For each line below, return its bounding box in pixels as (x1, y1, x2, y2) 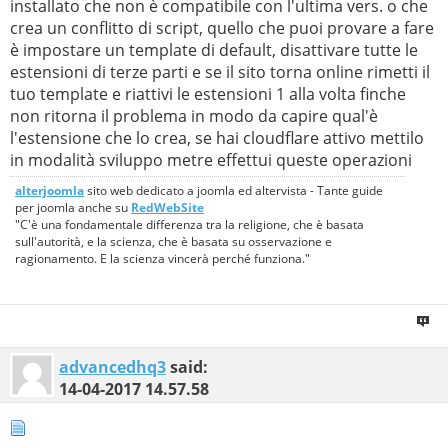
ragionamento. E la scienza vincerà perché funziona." (15, 250, 310, 268)
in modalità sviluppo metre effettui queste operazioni (10, 149, 412, 172)
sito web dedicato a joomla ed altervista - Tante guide (84, 182, 383, 200)
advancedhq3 (59, 356, 166, 379)
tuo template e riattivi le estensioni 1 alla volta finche (10, 83, 406, 106)
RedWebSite (131, 199, 204, 217)
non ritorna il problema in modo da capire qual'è (10, 105, 378, 128)
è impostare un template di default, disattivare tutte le (10, 39, 418, 62)
